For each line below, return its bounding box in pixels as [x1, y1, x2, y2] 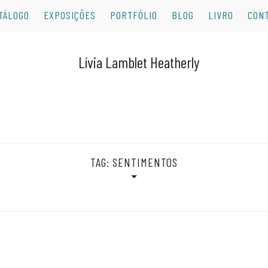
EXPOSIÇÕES [44, 8, 96, 22]
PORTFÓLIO [110, 8, 157, 22]
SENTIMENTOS [112, 155, 178, 169]
